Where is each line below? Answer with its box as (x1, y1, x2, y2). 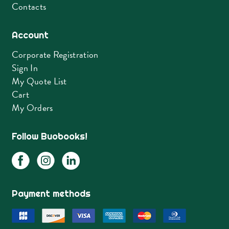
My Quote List (11, 74, 67, 88)
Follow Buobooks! (11, 130, 87, 142)
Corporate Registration (11, 47, 99, 61)
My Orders (11, 100, 53, 114)
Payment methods (11, 187, 90, 199)
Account (11, 29, 49, 41)
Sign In (11, 60, 38, 75)
